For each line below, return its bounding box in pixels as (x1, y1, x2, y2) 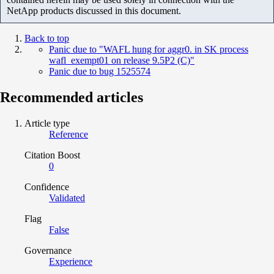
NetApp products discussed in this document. (7, 5, 181, 16)
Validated (49, 192, 85, 203)
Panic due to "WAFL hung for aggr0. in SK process (49, 43, 248, 54)
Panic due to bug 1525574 (49, 65, 150, 76)
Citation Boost (24, 149, 80, 160)
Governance (24, 245, 72, 256)
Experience (49, 256, 92, 267)
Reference (49, 128, 88, 139)
